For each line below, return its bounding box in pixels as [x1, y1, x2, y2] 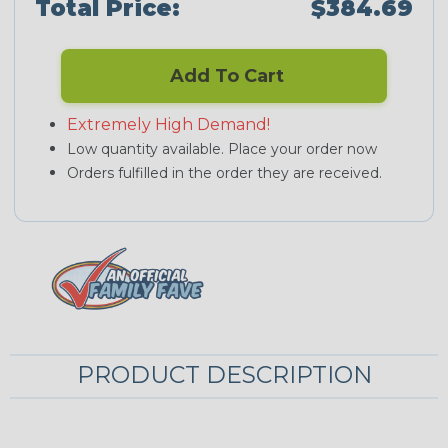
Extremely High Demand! [67, 115, 270, 135]
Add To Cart [164, 65, 284, 88]
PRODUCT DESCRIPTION [76, 359, 372, 389]
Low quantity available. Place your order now [67, 140, 377, 159]
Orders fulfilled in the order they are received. [67, 164, 382, 183]
